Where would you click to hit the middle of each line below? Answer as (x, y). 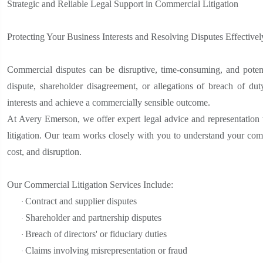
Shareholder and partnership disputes (93, 217)
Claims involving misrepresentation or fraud (106, 250)
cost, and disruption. (44, 151)
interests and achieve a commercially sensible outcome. (109, 102)
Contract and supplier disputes (81, 201)
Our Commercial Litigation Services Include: (90, 184)
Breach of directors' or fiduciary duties (96, 234)
